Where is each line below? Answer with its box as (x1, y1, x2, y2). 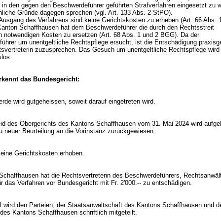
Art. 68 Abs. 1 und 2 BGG (101, 31, 175, 38)
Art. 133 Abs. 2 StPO (108, 9, 169, 16)
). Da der (175, 31, 199, 38)
